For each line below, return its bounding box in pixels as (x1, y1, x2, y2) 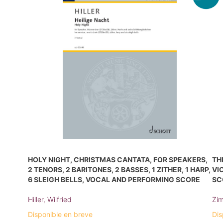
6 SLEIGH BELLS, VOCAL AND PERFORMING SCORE (28, 175, 200, 184)
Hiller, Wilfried (28, 195, 72, 204)
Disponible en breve (28, 210, 93, 219)
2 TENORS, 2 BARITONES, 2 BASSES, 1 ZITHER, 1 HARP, (28, 165, 211, 174)
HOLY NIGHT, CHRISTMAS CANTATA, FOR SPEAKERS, (28, 155, 208, 164)
